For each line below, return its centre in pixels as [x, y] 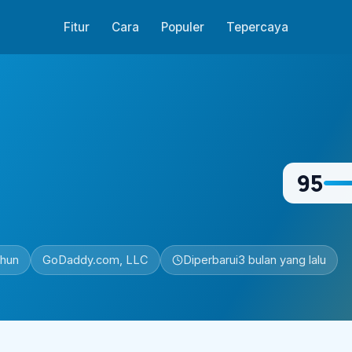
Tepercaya [257, 27]
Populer [183, 27]
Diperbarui [211, 260]
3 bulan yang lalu [282, 260]
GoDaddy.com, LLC [95, 260]
